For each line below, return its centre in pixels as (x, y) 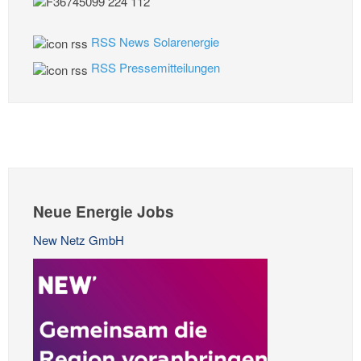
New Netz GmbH (79, 239)
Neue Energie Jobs (104, 211)
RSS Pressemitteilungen (156, 68)
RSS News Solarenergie (155, 42)
